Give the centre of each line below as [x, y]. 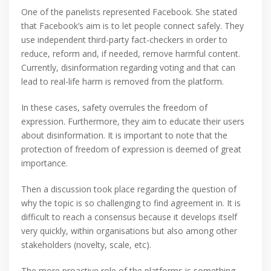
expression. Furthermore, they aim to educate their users [133, 121]
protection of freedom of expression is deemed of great [131, 149]
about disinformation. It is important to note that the [124, 135]
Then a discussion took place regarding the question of [129, 189]
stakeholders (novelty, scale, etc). [86, 244]
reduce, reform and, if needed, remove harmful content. [131, 53]
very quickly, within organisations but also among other [129, 230]
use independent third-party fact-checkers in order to [124, 39]
